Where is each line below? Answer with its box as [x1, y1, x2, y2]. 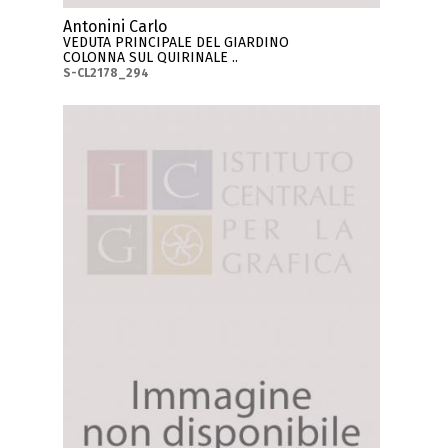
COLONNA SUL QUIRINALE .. [63, 48, 239, 66]
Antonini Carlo [63, 16, 168, 36]
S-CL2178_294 [63, 65, 150, 80]
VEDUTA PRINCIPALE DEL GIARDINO [63, 33, 290, 51]
